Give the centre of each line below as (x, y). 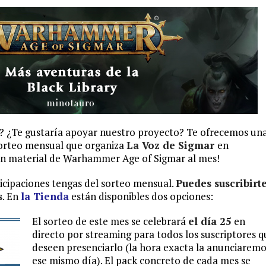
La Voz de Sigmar (172, 145)
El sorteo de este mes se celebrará (110, 221)
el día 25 (210, 221)
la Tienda (45, 197)
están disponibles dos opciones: (141, 197)
